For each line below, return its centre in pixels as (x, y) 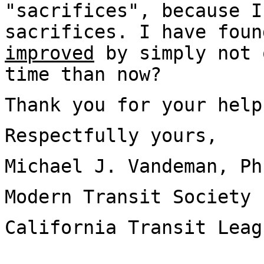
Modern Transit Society (128, 197)
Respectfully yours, (111, 136)
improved (49, 53)
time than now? (83, 74)
